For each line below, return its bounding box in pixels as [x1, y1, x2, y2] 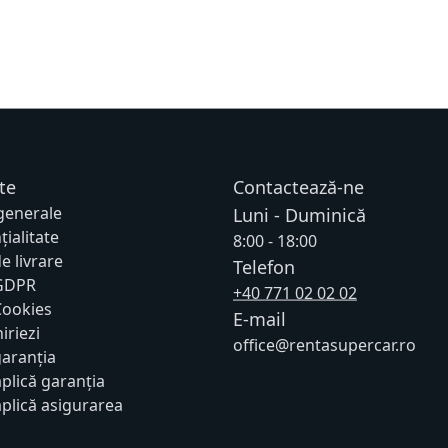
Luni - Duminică [232, 202, 366, 227]
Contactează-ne [232, 174, 364, 199]
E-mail [232, 306, 286, 331]
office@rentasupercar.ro [232, 333, 416, 356]
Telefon [232, 254, 295, 279]
